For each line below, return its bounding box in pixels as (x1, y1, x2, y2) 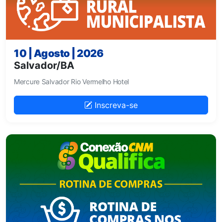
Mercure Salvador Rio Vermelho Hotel (14, 77, 129, 86)
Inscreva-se (92, 100, 138, 110)
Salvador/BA (14, 59, 74, 71)
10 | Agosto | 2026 (14, 47, 104, 59)
